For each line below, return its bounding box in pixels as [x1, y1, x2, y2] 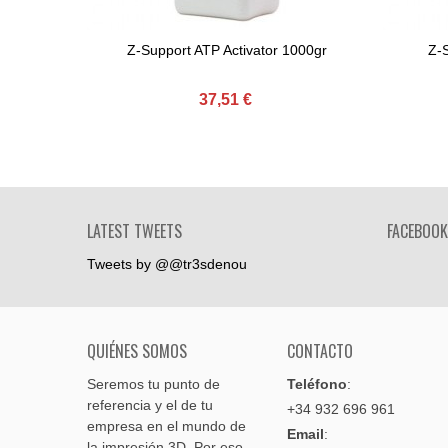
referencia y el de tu [87, 397, 213, 413]
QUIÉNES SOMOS [87, 339, 187, 363]
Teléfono [287, 376, 347, 392]
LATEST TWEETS [87, 219, 182, 243]
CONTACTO [287, 339, 353, 363]
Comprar [151, 43, 200, 57]
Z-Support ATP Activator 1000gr [127, 42, 327, 58]
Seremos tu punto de [87, 376, 220, 392]
